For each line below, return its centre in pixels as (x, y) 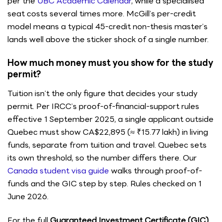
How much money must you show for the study (110, 63)
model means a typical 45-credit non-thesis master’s (108, 27)
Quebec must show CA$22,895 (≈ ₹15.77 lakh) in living (108, 132)
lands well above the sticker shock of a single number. (108, 40)
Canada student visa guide (58, 171)
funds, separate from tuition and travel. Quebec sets (107, 145)
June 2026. (28, 197)
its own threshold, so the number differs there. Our (102, 158)
